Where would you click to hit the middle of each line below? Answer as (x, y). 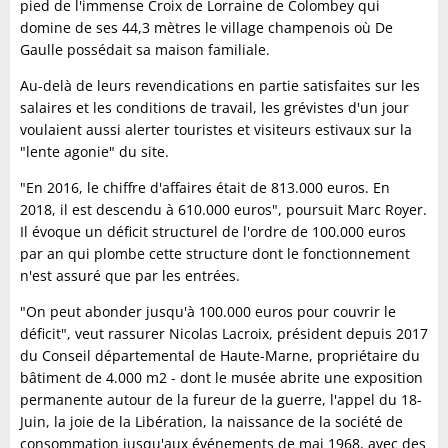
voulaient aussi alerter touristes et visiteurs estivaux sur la (216, 129)
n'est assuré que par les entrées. (130, 275)
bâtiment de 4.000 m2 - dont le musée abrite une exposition (221, 377)
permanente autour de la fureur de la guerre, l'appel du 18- (221, 399)
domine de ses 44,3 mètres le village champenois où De (206, 27)
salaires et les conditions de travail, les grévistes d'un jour (214, 107)
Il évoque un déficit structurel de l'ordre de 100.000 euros (213, 231)
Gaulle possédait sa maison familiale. (145, 49)
